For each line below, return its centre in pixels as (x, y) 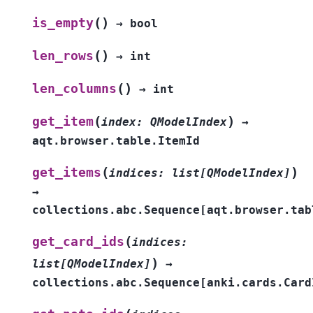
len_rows (63, 56)
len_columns (74, 88)
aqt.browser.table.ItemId (116, 140)
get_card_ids (78, 241)
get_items (67, 172)
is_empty (63, 23)
